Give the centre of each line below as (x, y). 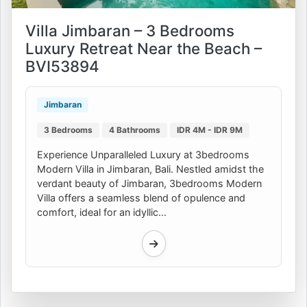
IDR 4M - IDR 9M (210, 130)
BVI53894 (62, 66)
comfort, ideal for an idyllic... (102, 212)
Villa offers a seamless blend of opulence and (141, 198)
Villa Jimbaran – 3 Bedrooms (130, 31)
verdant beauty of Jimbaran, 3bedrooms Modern (149, 184)
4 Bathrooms (135, 130)
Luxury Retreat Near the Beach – (144, 49)
